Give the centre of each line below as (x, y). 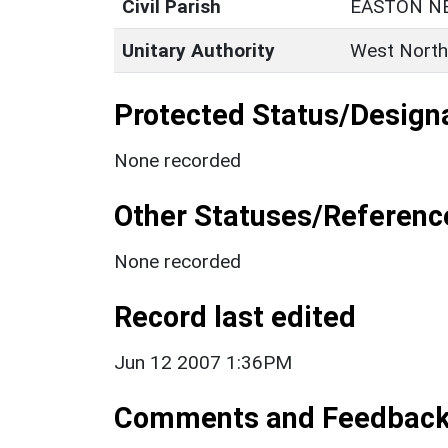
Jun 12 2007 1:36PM (203, 362)
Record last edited (235, 316)
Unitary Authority (198, 50)
